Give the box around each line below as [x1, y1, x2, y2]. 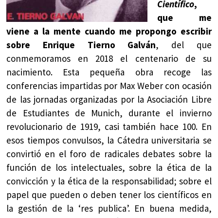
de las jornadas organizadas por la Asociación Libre [6, 93, 212, 106]
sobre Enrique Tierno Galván [6, 39, 156, 51]
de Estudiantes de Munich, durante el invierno [6, 107, 212, 119]
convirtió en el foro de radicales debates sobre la [6, 148, 212, 160]
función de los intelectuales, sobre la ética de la [6, 162, 212, 174]
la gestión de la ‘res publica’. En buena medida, [6, 202, 212, 215]
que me [157, 12, 212, 24]
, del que [156, 39, 212, 51]
